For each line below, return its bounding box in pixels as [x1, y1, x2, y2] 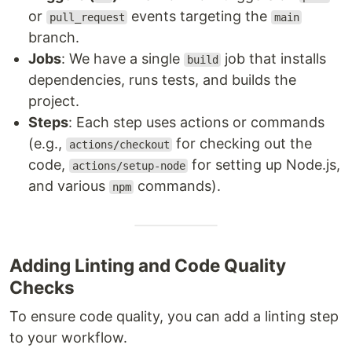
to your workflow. [9, 329, 127, 346]
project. [28, 93, 79, 109]
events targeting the [127, 8, 272, 24]
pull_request [49, 11, 125, 24]
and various [28, 178, 109, 194]
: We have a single [61, 50, 184, 67]
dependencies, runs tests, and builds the [28, 71, 296, 88]
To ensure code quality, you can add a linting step [9, 308, 339, 324]
